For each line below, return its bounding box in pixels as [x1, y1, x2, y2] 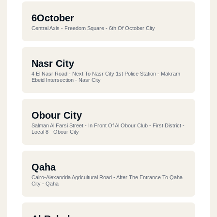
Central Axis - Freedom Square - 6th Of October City [31, 25, 155, 31]
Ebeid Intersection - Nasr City [31, 77, 101, 83]
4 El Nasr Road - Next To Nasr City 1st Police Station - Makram [31, 70, 180, 77]
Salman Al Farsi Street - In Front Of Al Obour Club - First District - [31, 122, 185, 128]
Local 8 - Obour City [31, 128, 79, 135]
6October [31, 12, 74, 23]
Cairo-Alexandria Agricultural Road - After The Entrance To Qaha [31, 174, 183, 180]
